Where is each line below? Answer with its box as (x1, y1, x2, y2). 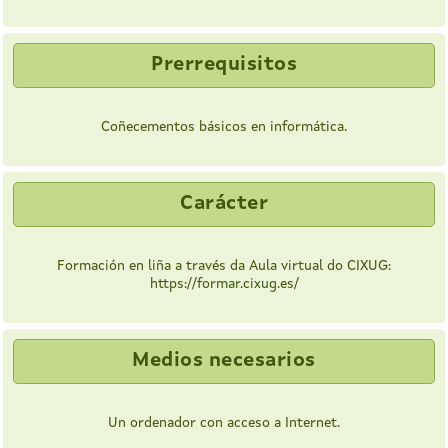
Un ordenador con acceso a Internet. (108, 416, 340, 431)
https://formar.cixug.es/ (149, 277, 299, 292)
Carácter (180, 194, 268, 215)
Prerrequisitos (151, 55, 297, 76)
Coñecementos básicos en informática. (101, 120, 347, 135)
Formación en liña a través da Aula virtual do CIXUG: (57, 259, 391, 274)
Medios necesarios (132, 351, 316, 372)
